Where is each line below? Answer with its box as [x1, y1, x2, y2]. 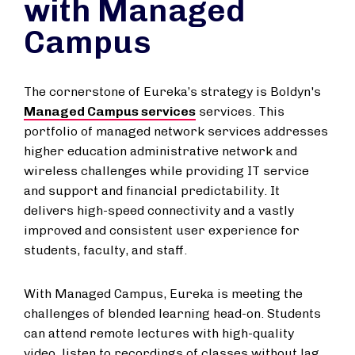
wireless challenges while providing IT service [24, 163, 309, 178]
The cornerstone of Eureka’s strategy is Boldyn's [24, 84, 321, 99]
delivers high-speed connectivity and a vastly [24, 203, 294, 218]
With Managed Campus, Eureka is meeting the [24, 286, 303, 301]
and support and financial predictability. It [24, 183, 280, 198]
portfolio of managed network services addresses [24, 124, 328, 139]
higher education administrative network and [24, 143, 297, 158]
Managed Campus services [24, 104, 196, 119]
